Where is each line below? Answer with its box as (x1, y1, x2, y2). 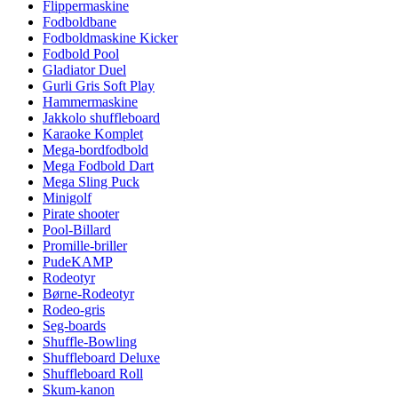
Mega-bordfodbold (43, 142, 148, 157)
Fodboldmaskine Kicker (43, 30, 178, 45)
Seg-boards (43, 318, 106, 333)
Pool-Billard (43, 222, 111, 237)
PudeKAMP (43, 254, 113, 269)
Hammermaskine (43, 94, 138, 109)
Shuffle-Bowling (43, 334, 137, 349)
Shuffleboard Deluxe (43, 350, 160, 365)
